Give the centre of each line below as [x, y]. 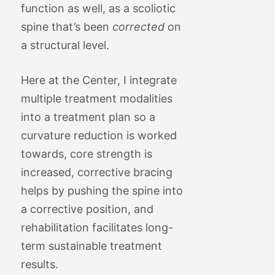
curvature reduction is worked [99, 135]
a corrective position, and [87, 209]
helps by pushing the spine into [102, 190]
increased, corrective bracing [96, 172]
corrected [138, 26]
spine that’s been [66, 26]
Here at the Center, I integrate [99, 80]
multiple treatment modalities [96, 98]
